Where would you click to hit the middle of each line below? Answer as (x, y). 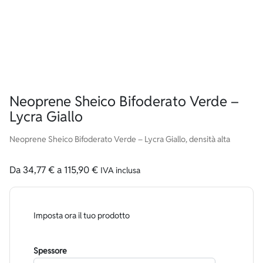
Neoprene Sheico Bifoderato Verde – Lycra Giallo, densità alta (120, 139)
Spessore (50, 251)
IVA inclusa (121, 170)
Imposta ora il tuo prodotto (82, 215)
